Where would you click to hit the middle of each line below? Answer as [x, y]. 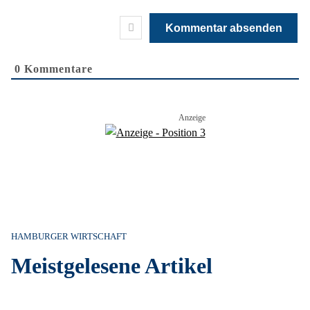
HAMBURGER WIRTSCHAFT [69, 237]
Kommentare [57, 69]
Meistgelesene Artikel [112, 266]
